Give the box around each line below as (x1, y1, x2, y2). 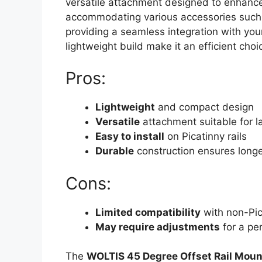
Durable (95, 145, 134, 157)
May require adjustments (95, 220, 220, 233)
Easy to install (95, 130, 164, 143)
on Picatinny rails (164, 130, 247, 143)
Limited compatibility (95, 206, 201, 218)
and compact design (155, 101, 254, 113)
